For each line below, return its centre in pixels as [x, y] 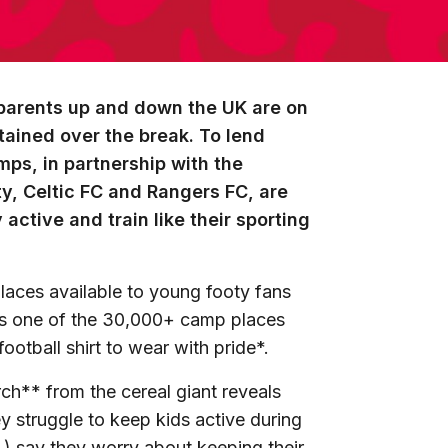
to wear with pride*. [190, 348]
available [85, 292]
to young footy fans [209, 292]
